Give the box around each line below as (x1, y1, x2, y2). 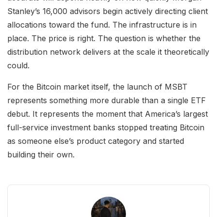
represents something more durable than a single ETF (7, 95, 206, 105)
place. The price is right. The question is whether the (7, 33, 201, 43)
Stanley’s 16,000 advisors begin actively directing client (7, 6, 208, 16)
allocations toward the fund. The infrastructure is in (7, 19, 197, 30)
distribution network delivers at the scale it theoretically (7, 46, 209, 57)
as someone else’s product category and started (7, 136, 184, 146)
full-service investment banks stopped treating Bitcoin (7, 122, 204, 132)
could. (7, 60, 30, 70)
